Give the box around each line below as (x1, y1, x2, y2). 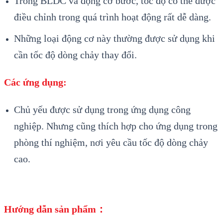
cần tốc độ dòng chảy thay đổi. (14, 49, 137, 61)
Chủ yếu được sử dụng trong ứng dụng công (14, 104, 191, 115)
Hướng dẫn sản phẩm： (4, 203, 106, 215)
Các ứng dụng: (4, 76, 67, 88)
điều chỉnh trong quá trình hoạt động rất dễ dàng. (14, 11, 211, 23)
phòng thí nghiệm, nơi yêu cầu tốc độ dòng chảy (14, 136, 208, 148)
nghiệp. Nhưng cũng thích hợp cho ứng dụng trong (14, 120, 218, 131)
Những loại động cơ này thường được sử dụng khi (14, 33, 215, 44)
